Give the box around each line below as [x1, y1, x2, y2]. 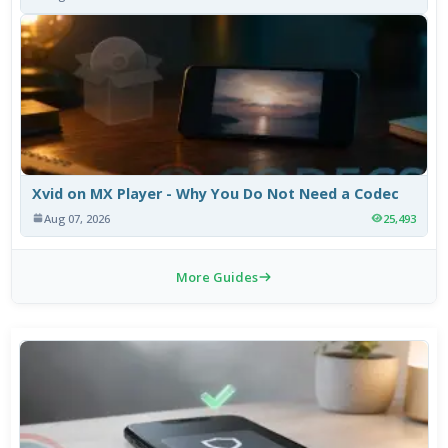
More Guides [176, 267, 258, 286]
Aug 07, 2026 [44, 210, 111, 226]
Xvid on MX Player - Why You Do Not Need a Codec [32, 184, 400, 204]
